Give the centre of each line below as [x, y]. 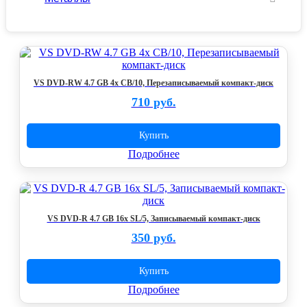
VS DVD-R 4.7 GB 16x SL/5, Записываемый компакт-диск [153, 219]
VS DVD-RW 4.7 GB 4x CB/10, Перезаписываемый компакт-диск [153, 83]
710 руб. [153, 102]
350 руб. [153, 238]
